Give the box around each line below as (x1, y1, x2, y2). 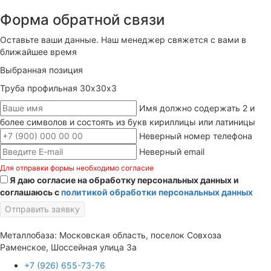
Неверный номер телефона (139, 131, 252, 142)
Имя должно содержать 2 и (139, 103, 255, 114)
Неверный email (139, 146, 204, 157)
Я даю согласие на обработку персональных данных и (10, 175, 239, 186)
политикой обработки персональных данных (61, 187, 253, 198)
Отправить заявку (5, 204, 80, 215)
